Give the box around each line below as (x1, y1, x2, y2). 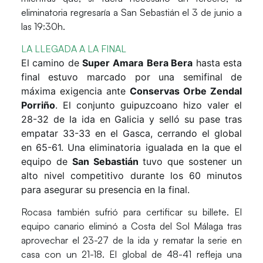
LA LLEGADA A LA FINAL (21, 43, 126, 55)
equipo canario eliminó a (21, 220, 131, 232)
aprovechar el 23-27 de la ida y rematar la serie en (21, 234, 242, 247)
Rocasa (21, 206, 52, 218)
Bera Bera (146, 57, 193, 69)
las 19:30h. (21, 20, 65, 32)
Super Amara (82, 57, 144, 69)
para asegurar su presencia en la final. (21, 184, 190, 195)
